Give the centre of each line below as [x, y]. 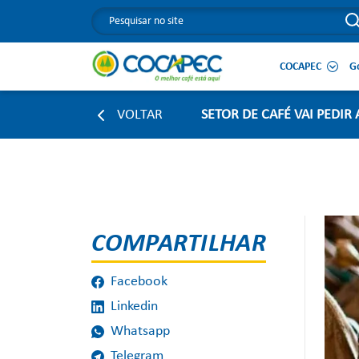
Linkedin [134, 307]
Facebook [139, 282]
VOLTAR [140, 115]
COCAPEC [301, 67]
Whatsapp [140, 331]
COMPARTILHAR [179, 244]
